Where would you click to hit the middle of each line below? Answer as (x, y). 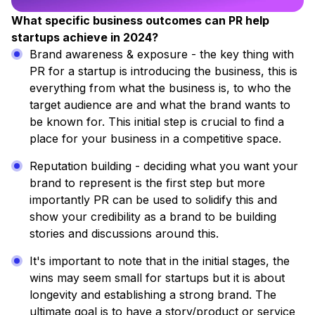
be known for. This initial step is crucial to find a (157, 122)
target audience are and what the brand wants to (160, 105)
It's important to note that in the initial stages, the (160, 261)
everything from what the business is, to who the (160, 88)
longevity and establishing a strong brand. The (153, 295)
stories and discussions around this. (124, 234)
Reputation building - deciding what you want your (164, 166)
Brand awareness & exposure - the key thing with (162, 54)
